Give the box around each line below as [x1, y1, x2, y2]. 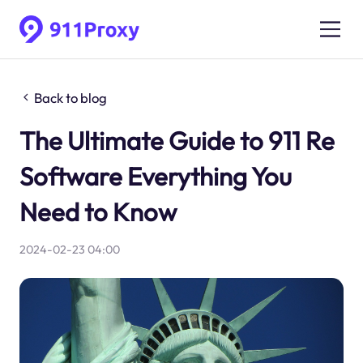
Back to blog [34, 88, 108, 106]
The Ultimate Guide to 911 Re [19, 124, 335, 156]
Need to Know [19, 195, 177, 228]
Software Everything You [19, 160, 292, 192]
